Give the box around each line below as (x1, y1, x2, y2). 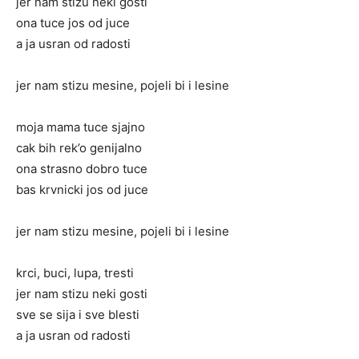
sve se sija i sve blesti (16, 307, 139, 323)
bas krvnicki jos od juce (16, 182, 148, 198)
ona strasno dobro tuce (16, 161, 147, 177)
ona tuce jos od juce (16, 15, 130, 31)
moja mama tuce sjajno (16, 119, 145, 135)
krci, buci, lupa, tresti (16, 265, 134, 281)
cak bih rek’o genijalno (16, 140, 142, 156)
